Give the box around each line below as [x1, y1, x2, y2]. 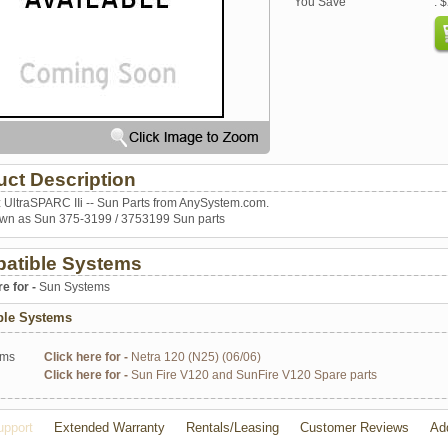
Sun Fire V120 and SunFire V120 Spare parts [131, 368, 377, 382]
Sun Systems [39, 280, 110, 294]
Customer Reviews [300, 420, 409, 435]
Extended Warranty [54, 420, 165, 435]
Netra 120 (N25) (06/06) [131, 350, 261, 364]
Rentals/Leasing [186, 420, 279, 435]
